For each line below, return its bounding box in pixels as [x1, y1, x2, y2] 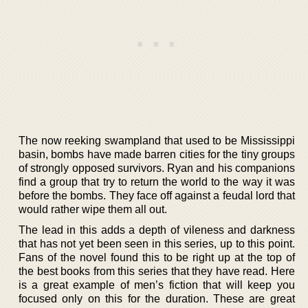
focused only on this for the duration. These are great [19, 292, 295, 305]
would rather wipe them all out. [19, 203, 167, 215]
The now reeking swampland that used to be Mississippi [19, 134, 295, 146]
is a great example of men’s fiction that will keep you [19, 278, 295, 291]
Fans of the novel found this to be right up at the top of [19, 251, 295, 263]
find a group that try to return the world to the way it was [19, 175, 295, 188]
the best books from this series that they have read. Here [19, 265, 295, 277]
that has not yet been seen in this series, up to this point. [19, 237, 295, 250]
